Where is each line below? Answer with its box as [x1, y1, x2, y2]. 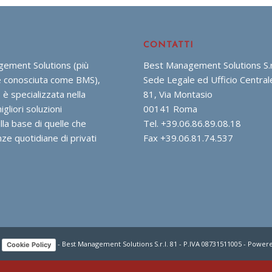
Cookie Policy [7, 240, 51, 249]
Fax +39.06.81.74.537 [143, 132, 234, 144]
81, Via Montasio [143, 88, 213, 101]
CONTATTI [143, 41, 194, 50]
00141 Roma [143, 103, 198, 115]
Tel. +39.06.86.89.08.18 [143, 117, 242, 130]
